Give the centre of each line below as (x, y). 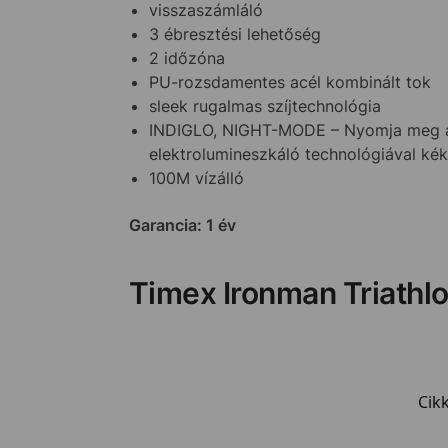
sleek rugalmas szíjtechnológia (264, 105)
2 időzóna (186, 57)
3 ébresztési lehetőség (234, 33)
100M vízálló (196, 177)
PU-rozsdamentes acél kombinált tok (289, 81)
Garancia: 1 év (182, 224)
